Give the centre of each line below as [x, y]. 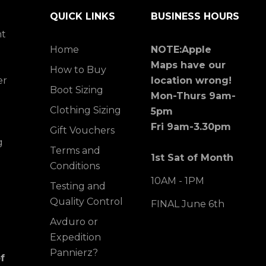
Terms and [75, 151]
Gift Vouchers [82, 130]
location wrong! [191, 80]
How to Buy [78, 70]
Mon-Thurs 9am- [193, 96]
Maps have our [188, 65]
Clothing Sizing [85, 110]
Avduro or [74, 222]
